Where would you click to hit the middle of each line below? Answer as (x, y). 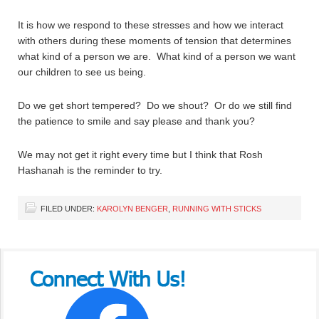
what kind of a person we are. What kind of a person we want (157, 56)
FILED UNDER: (69, 209)
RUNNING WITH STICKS (217, 209)
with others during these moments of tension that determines (155, 41)
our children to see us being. (82, 72)
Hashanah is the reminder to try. (90, 170)
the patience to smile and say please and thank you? (136, 121)
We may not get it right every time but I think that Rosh (140, 155)
